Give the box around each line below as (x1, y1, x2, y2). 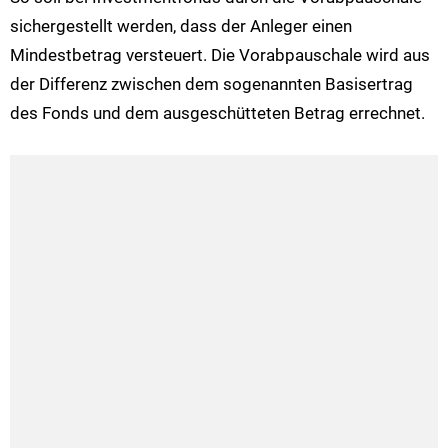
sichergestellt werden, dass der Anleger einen (10, 15, 352, 36)
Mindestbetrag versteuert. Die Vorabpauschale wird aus (10, 44, 430, 65)
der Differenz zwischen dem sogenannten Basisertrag (10, 73, 413, 94)
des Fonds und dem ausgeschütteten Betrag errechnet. (10, 102, 425, 123)
